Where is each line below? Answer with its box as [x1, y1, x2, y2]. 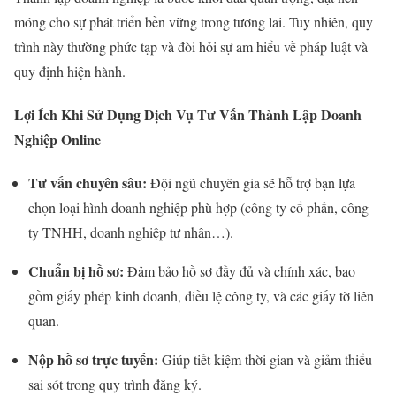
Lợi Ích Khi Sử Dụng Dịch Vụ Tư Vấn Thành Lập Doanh [14, 103, 362, 125]
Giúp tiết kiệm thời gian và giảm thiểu [158, 350, 372, 369]
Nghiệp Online [14, 128, 101, 149]
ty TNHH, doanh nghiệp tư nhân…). [28, 223, 233, 242]
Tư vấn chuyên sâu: [28, 172, 147, 194]
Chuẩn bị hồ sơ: [28, 261, 124, 282]
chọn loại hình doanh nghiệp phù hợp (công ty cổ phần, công [28, 198, 369, 217]
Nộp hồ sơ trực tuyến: [28, 349, 158, 370]
